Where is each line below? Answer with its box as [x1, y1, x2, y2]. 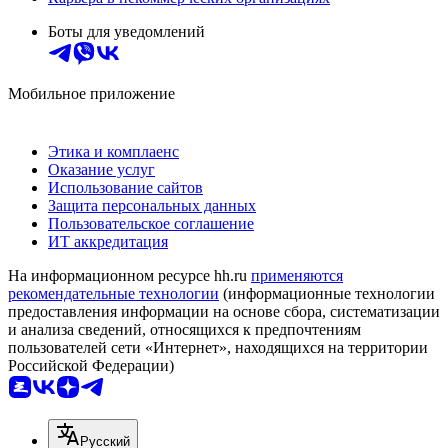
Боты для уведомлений [48, 23, 205, 41]
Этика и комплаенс [48, 143, 179, 161]
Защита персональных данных [48, 197, 256, 215]
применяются [251, 267, 343, 285]
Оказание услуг [48, 161, 155, 179]
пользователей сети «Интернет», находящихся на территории [8, 339, 428, 357]
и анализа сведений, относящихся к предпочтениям [8, 321, 361, 339]
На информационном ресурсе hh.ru [8, 267, 251, 285]
